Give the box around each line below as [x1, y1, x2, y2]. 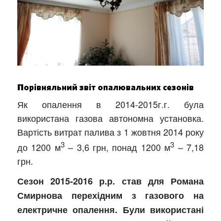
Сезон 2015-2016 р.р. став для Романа [17, 175, 204, 188]
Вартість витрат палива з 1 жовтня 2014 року [17, 125, 204, 139]
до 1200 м [17, 141, 61, 154]
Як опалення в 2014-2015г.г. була [17, 98, 204, 111]
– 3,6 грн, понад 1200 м [64, 141, 171, 154]
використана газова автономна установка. [17, 111, 204, 125]
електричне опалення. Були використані [17, 203, 204, 217]
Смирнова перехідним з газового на [17, 189, 204, 202]
